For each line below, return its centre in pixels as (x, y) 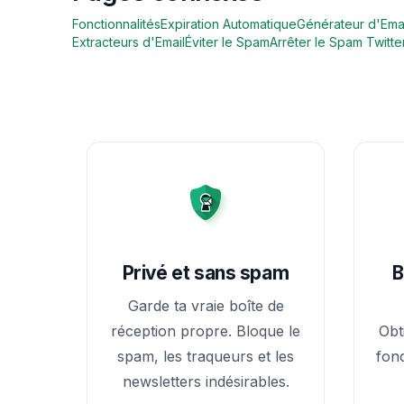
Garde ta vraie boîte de (206, 305)
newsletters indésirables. (206, 381)
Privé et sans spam (206, 272)
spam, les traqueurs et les (206, 356)
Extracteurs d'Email (129, 42)
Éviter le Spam (227, 42)
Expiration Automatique (229, 24)
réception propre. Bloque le (206, 331)
